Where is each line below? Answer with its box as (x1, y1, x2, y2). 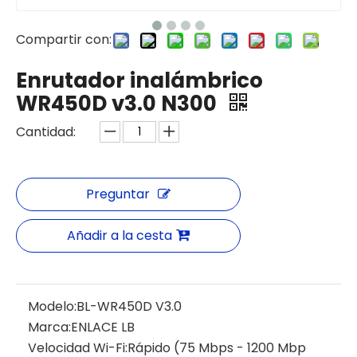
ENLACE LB (71, 318, 135, 336)
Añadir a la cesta (67, 226, 172, 245)
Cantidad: (16, 123, 76, 141)
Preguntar (86, 185, 150, 203)
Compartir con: (16, 30, 112, 49)
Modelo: (28, 297, 76, 316)
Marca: (28, 318, 71, 336)
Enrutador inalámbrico (16, 66, 263, 95)
